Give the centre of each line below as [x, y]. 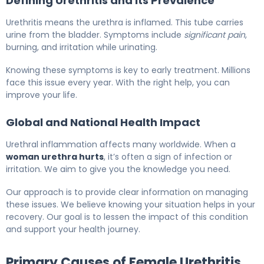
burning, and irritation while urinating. [82, 47]
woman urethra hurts [55, 156]
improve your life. [42, 95]
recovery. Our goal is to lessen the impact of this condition [127, 217]
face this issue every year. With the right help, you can [118, 82]
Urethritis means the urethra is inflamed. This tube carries [125, 22]
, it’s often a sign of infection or [168, 156]
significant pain [214, 34]
